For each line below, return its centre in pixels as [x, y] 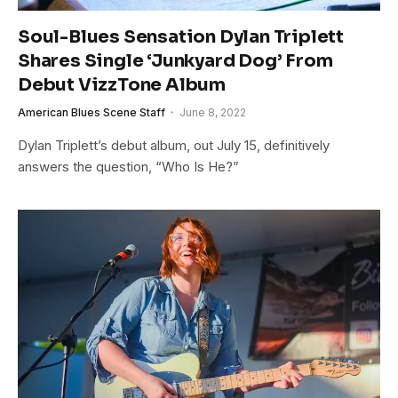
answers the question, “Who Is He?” [128, 166]
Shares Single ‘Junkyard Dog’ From [175, 60]
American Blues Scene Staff [92, 112]
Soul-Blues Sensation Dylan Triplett [181, 36]
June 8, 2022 [213, 112]
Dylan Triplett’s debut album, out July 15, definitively [174, 145]
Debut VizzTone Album [122, 84]
